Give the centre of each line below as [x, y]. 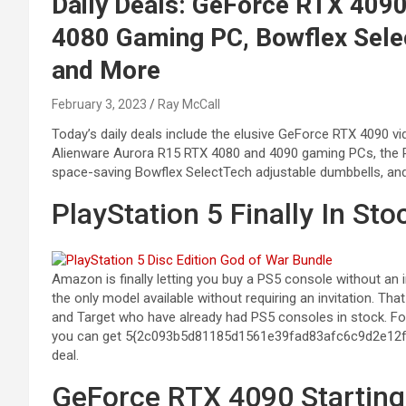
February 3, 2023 [99, 104]
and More [106, 70]
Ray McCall [189, 104]
